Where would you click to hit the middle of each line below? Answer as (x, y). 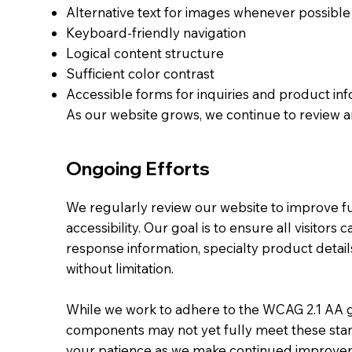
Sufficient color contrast (140, 73)
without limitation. (120, 268)
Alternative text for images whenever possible (208, 12)
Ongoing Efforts (138, 168)
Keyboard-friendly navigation (156, 32)
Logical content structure (145, 53)
